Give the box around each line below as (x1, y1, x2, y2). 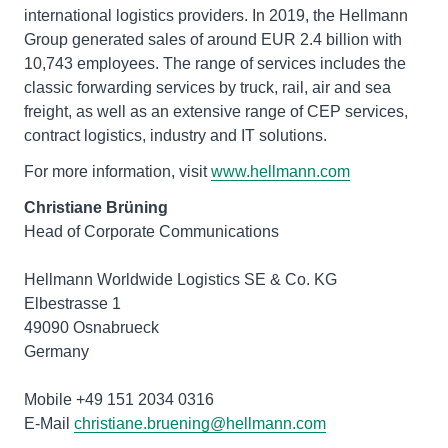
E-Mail (24, 414, 74, 432)
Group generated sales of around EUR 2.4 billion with (24, 30, 402, 48)
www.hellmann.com (211, 162, 350, 180)
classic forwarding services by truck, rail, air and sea (24, 78, 391, 96)
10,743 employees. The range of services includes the (24, 54, 406, 72)
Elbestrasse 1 (24, 294, 121, 312)
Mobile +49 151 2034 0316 (24, 390, 214, 408)
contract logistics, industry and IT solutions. (24, 126, 327, 144)
